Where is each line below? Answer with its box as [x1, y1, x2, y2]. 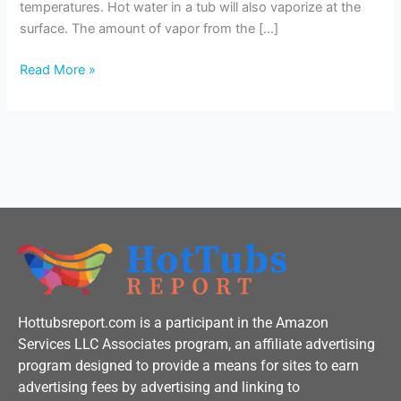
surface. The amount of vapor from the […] [20, 21, 279, 38]
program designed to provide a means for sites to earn [18, 356, 359, 374]
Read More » [20, 62, 97, 79]
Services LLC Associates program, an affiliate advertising [18, 335, 375, 353]
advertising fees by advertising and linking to [18, 378, 300, 396]
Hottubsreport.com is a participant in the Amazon [18, 313, 328, 331]
